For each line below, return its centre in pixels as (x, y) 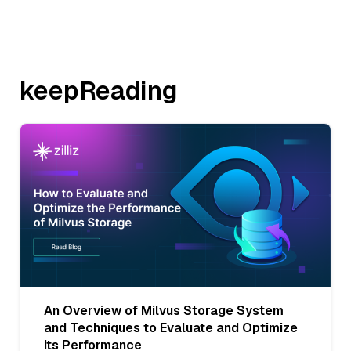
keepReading (99, 91)
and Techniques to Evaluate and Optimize (171, 327)
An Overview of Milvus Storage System (164, 310)
